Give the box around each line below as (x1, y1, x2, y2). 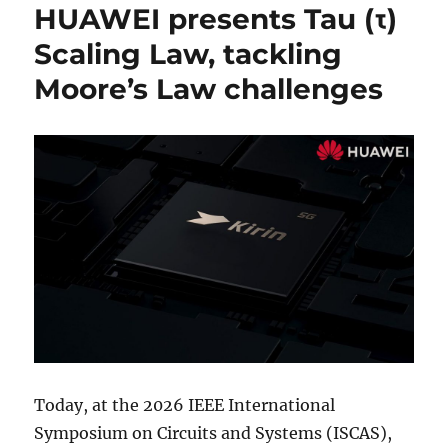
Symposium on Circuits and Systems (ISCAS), (34, 423, 393, 444)
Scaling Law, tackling (34, 36, 343, 71)
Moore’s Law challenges (34, 71, 384, 106)
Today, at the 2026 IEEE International (34, 395, 336, 416)
